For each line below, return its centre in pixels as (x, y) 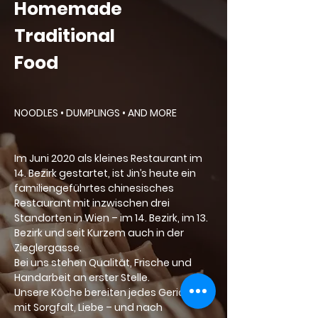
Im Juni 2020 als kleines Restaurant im (108, 158)
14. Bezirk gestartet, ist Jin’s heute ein (105, 173)
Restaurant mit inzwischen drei (92, 203)
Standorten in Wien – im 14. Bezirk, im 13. (111, 218)
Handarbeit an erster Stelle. (82, 278)
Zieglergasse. (48, 248)
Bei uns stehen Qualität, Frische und (103, 263)
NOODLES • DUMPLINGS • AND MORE (95, 113)
